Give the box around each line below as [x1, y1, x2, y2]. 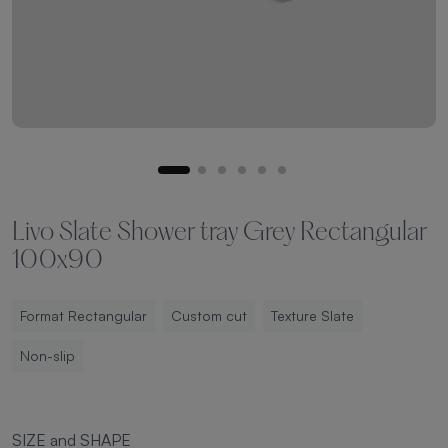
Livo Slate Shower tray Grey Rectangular [12, 221, 427, 246]
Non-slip [20, 347, 75, 364]
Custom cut [171, 307, 247, 324]
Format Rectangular [20, 307, 147, 324]
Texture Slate [271, 307, 354, 324]
